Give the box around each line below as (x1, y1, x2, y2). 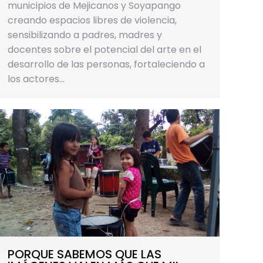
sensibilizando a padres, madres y (8, 28, 162, 42)
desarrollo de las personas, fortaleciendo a (8, 57, 205, 71)
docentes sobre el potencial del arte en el (8, 42, 201, 56)
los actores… (8, 72, 65, 86)
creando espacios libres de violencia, (8, 13, 177, 27)
